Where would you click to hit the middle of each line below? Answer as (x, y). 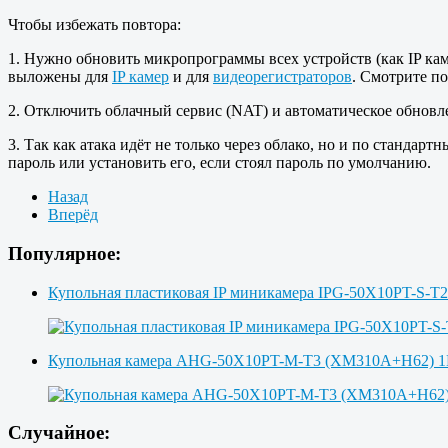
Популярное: (64, 253)
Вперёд (73, 215)
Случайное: (59, 433)
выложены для (60, 77)
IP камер (140, 77)
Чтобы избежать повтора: (94, 25)
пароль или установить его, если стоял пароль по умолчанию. (219, 163)
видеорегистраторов (282, 77)
